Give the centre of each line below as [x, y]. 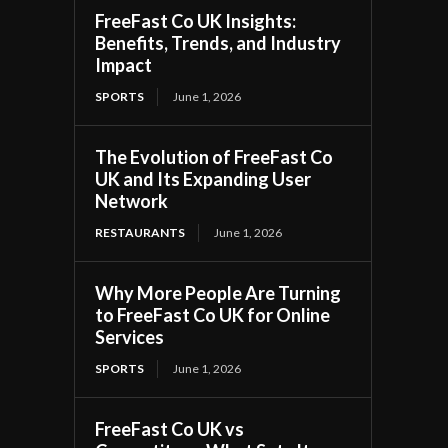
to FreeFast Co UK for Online [213, 314]
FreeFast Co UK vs [170, 428]
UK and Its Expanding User [203, 178]
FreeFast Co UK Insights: [196, 20]
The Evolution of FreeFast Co [214, 156]
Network [132, 200]
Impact [124, 64]
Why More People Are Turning [218, 292]
